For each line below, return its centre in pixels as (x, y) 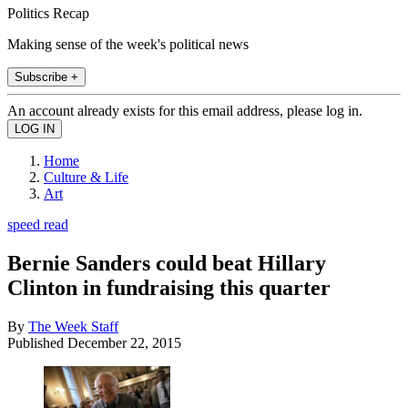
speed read (38, 224)
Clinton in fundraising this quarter (169, 287)
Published (37, 342)
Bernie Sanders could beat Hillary (167, 263)
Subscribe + (46, 76)
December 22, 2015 (124, 342)
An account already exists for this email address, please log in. (185, 110)
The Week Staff (73, 326)
